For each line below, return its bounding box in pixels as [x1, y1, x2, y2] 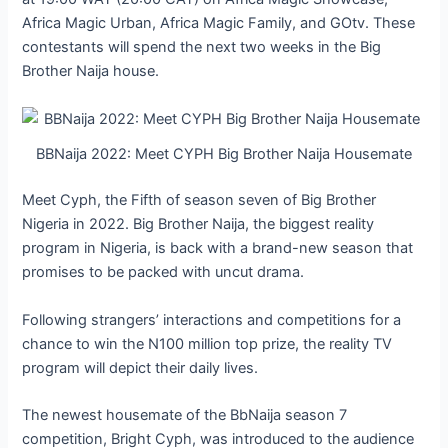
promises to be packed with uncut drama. [22, 263, 305, 282]
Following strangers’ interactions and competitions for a [22, 310, 402, 329]
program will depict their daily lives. [22, 358, 259, 377]
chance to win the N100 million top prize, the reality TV [22, 334, 393, 353]
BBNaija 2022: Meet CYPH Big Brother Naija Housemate [36, 145, 412, 164]
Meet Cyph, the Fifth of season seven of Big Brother [22, 191, 377, 210]
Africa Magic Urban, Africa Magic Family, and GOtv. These [22, 14, 416, 33]
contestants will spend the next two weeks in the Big [22, 38, 382, 57]
